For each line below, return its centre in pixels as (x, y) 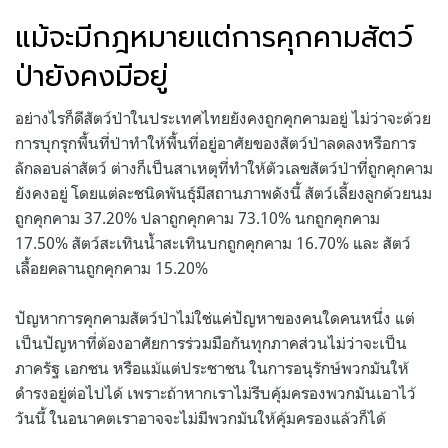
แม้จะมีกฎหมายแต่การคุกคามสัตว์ (214, 37)
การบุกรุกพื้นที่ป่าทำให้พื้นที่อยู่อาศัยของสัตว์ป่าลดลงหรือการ (215, 142)
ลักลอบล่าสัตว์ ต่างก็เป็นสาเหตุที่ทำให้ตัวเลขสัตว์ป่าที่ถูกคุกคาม (224, 167)
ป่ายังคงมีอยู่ (91, 76)
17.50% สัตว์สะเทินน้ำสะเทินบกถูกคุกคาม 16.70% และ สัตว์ (213, 242)
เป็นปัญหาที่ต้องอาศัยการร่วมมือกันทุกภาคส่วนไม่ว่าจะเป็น (211, 342)
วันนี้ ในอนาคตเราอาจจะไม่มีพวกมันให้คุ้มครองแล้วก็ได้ (202, 417)
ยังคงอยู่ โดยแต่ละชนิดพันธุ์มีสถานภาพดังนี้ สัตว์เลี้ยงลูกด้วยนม (223, 192)
